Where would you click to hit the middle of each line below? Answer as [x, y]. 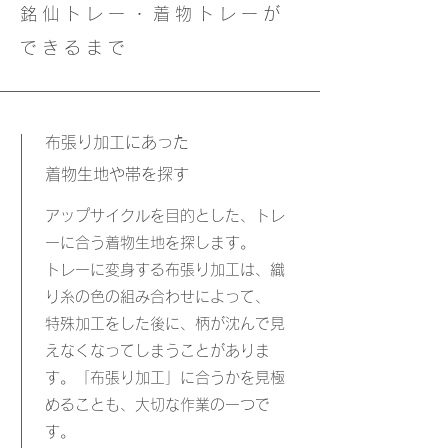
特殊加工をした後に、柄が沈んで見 [165, 323]
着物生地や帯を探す [117, 174]
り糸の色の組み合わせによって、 [157, 296]
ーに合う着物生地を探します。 [150, 242]
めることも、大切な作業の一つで [157, 404]
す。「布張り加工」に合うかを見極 [165, 377]
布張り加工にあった [117, 142]
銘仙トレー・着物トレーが [153, 13]
